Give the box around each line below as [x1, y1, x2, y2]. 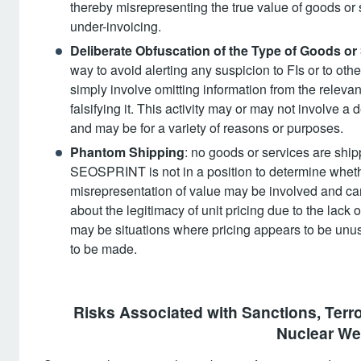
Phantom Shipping [70, 143, 185, 161]
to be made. [70, 239, 137, 258]
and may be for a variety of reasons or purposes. [70, 118, 343, 137]
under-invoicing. [70, 17, 161, 35]
